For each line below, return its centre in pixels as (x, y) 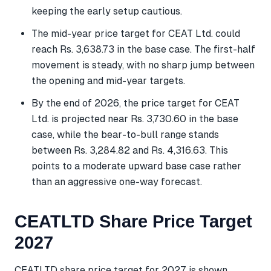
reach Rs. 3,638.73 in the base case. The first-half (143, 49)
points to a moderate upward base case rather (136, 166)
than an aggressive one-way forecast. (117, 181)
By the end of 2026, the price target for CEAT (135, 103)
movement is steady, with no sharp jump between (143, 65)
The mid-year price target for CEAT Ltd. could (136, 33)
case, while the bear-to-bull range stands (125, 134)
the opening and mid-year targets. (108, 80)
